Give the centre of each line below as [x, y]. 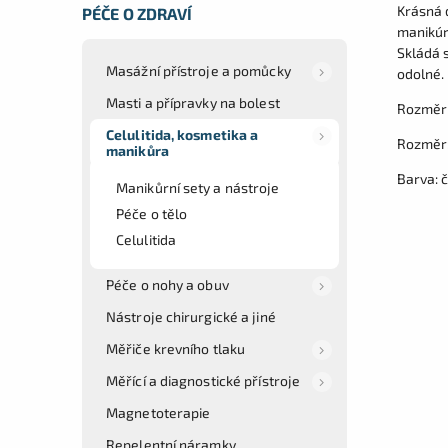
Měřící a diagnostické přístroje [203, 380]
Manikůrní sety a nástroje [198, 187]
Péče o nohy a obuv [167, 284]
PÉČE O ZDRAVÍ [137, 13]
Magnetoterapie [158, 412]
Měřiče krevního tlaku [176, 348]
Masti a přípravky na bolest [193, 102]
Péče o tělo [152, 213]
